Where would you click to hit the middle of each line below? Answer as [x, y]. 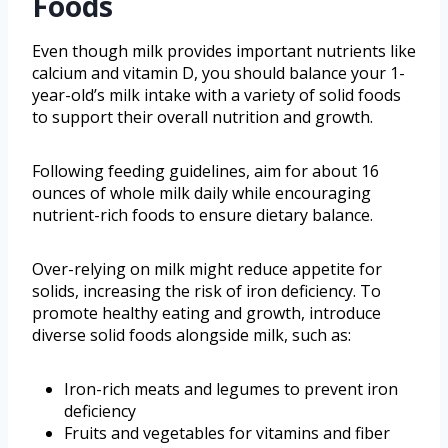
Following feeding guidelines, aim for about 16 [205, 170]
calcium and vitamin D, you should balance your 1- [218, 72]
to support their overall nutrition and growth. [202, 116]
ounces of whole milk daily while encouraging [201, 192]
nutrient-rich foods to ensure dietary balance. [202, 214]
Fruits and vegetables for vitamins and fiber [227, 432]
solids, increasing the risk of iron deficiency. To [206, 290]
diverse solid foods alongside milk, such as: [191, 334]
